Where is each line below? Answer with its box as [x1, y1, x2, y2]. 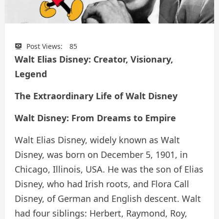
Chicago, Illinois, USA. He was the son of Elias [15, 163, 203, 175]
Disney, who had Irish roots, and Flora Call [15, 178, 189, 190]
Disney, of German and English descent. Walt [15, 193, 201, 205]
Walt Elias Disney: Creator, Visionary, [15, 53, 173, 66]
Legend [15, 68, 47, 80]
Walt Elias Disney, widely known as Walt [15, 134, 180, 146]
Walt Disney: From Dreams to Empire [15, 112, 176, 124]
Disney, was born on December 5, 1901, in [15, 149, 188, 161]
